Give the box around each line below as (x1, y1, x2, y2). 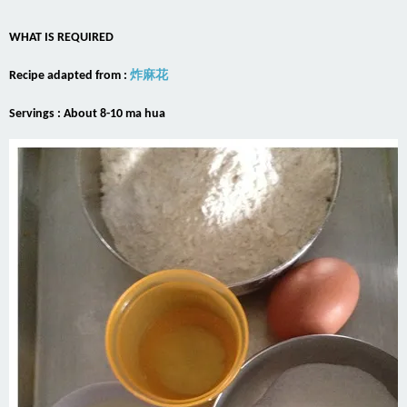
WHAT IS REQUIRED (9, 31, 114, 45)
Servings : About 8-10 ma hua (9, 107, 165, 122)
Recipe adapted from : (9, 69, 130, 84)
